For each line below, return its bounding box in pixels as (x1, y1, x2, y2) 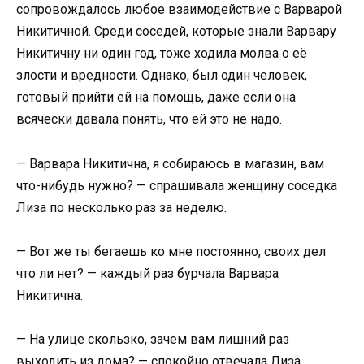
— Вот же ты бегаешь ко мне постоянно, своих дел (16, 243, 326, 259)
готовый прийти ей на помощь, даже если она (16, 89, 296, 106)
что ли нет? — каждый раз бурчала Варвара (16, 265, 279, 281)
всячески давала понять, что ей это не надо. (16, 111, 282, 128)
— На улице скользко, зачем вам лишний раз (16, 331, 289, 347)
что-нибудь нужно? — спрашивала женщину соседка (16, 177, 337, 193)
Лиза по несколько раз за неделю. (16, 199, 227, 215)
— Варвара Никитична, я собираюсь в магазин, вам (16, 155, 324, 171)
